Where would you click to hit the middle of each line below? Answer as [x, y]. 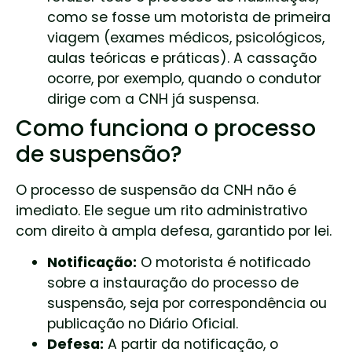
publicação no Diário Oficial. [143, 323]
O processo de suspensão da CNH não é [156, 190]
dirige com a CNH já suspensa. [153, 99]
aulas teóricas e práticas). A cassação [182, 58]
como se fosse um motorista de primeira [189, 17]
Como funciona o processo [166, 128]
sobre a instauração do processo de [173, 282]
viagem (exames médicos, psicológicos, [186, 37]
